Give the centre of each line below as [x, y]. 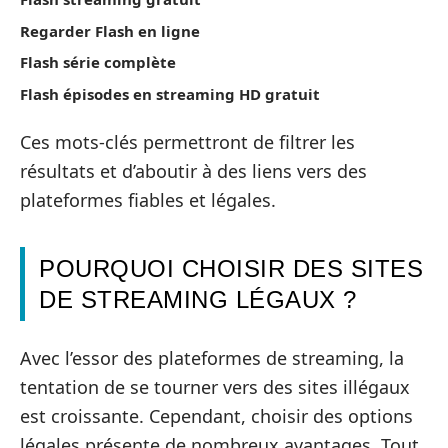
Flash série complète [98, 62]
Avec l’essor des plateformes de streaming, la [212, 357]
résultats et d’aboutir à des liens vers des [193, 171]
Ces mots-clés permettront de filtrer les [187, 142]
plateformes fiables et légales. [148, 200]
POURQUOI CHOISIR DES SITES [231, 269]
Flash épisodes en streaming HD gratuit [170, 93]
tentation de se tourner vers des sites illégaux [215, 386]
